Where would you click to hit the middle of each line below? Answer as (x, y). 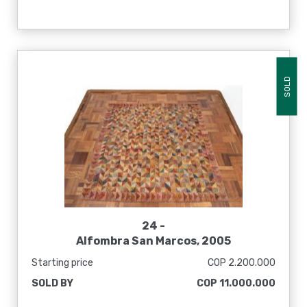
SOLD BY (52, 283)
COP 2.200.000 (242, 263)
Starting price (62, 263)
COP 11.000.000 (236, 283)
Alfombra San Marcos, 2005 (153, 241)
